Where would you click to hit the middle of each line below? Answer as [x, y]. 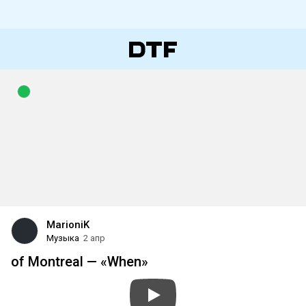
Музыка [63, 238]
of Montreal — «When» [80, 262]
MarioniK [68, 225]
